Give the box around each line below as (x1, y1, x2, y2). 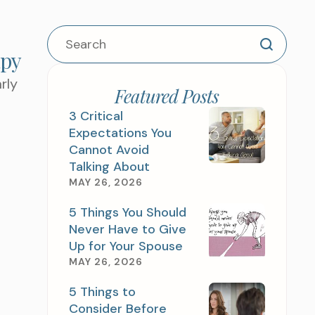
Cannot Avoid (68, 141, 149, 158)
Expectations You (68, 124, 172, 141)
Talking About (68, 158, 150, 175)
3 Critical (68, 108, 123, 124)
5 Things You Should (68, 204, 186, 221)
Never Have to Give (68, 221, 186, 238)
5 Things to (68, 283, 136, 300)
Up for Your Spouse (68, 238, 183, 255)
